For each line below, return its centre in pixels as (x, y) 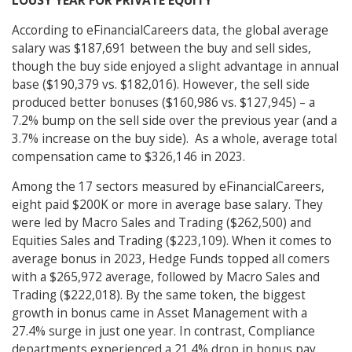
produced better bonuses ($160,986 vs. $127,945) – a (163, 103)
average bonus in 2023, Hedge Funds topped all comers (171, 259)
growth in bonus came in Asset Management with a (159, 313)
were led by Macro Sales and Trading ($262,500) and (161, 223)
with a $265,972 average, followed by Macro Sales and (166, 277)
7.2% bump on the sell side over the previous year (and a (174, 121)
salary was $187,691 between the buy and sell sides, (161, 49)
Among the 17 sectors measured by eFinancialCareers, (168, 187)
